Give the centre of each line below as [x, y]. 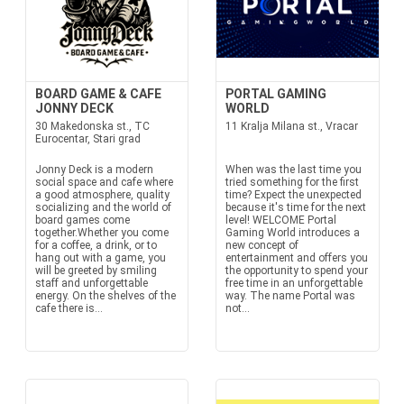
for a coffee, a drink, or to [96, 245]
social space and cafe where [104, 182]
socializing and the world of [103, 207]
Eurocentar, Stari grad [87, 139]
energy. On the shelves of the [105, 296]
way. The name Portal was [290, 296]
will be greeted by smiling [96, 271]
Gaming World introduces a [293, 233]
